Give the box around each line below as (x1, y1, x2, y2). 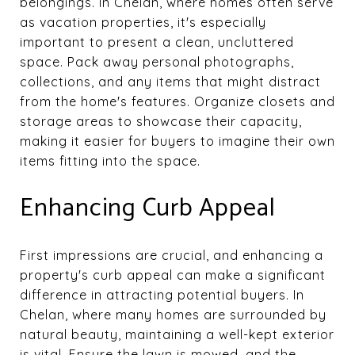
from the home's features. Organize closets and (20, 93, 335, 109)
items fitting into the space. (20, 152, 200, 169)
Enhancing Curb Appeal (20, 187, 276, 229)
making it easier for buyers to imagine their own (20, 132, 335, 149)
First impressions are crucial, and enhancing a (20, 246, 323, 263)
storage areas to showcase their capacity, (20, 113, 302, 129)
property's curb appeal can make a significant (20, 266, 326, 283)
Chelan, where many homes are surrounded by (20, 306, 326, 323)
